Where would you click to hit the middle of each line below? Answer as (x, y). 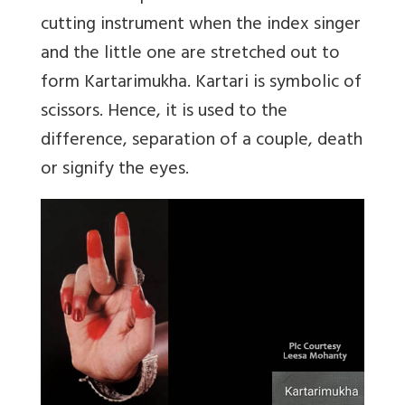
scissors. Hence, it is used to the (164, 113)
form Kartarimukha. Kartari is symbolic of (201, 84)
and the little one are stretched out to (190, 55)
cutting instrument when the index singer (201, 26)
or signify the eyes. (115, 171)
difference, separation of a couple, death (202, 142)
